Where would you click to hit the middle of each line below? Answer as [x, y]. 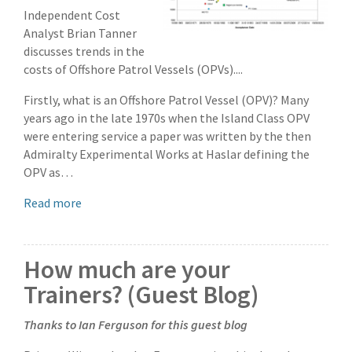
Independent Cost [72, 15]
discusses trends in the [84, 51]
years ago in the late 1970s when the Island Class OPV [167, 118]
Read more [53, 203]
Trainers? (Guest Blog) [141, 295]
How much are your [127, 270]
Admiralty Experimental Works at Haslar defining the [167, 154]
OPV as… [48, 172]
